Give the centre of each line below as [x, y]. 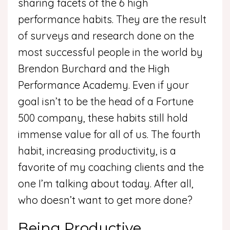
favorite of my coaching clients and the [111, 167]
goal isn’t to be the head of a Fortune [106, 102]
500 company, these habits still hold [103, 118]
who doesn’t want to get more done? [107, 200]
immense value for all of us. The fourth [109, 135]
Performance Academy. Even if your [103, 85]
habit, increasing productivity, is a [97, 151]
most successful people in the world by [110, 52]
